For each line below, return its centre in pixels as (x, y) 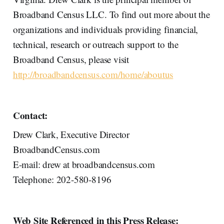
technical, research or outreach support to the (95, 44)
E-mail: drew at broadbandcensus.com (84, 164)
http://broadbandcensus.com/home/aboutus (93, 74)
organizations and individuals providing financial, (105, 29)
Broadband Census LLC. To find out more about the (111, 14)
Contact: (30, 115)
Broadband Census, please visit (71, 59)
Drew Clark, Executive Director (71, 134)
